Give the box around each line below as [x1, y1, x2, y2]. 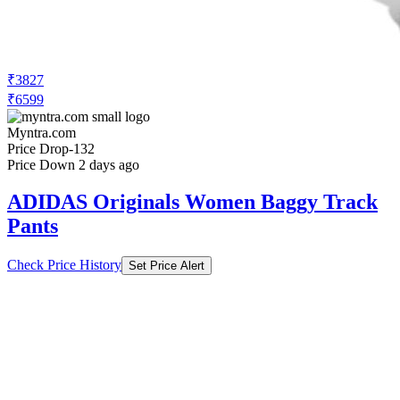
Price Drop [7, 140, 69, 156]
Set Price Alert [129, 259, 204, 273]
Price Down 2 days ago [7, 156, 139, 172]
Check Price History [7, 257, 121, 273]
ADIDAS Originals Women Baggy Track [7, 190, 378, 214]
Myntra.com [7, 124, 76, 140]
